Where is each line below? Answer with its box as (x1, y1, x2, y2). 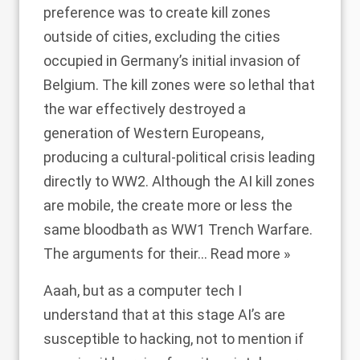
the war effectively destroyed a (43, 100, 246, 118)
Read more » (211, 245, 290, 263)
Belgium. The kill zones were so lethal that (43, 76, 315, 94)
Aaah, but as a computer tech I (43, 282, 242, 300)
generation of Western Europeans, (43, 125, 264, 142)
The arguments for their (43, 245, 198, 263)
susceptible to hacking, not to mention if (43, 330, 304, 348)
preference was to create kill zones (43, 4, 271, 22)
